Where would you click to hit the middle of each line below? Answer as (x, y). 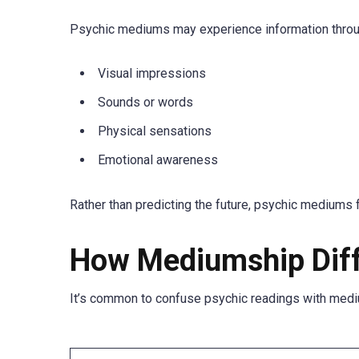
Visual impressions (152, 73)
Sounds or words (145, 102)
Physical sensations (155, 131)
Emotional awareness (158, 159)
